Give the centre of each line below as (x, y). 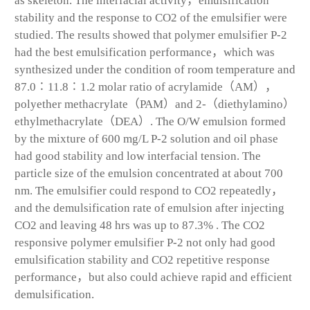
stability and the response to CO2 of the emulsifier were (151, 17)
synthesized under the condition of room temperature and (155, 69)
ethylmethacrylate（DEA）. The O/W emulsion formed (150, 121)
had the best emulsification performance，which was (145, 52)
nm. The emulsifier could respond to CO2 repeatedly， (149, 190)
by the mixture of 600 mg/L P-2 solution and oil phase (146, 138)
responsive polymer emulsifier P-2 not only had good (145, 242)
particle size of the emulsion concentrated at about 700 (149, 173)
